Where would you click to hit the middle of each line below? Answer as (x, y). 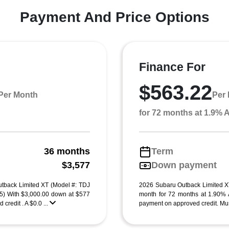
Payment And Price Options (114, 17)
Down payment (184, 165)
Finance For (172, 67)
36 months (67, 151)
